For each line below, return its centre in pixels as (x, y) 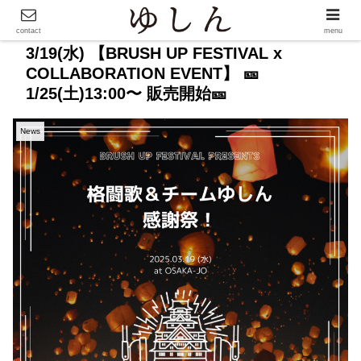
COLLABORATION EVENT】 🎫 (143, 73)
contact (28, 31)
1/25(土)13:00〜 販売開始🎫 (127, 93)
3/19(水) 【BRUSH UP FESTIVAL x (154, 53)
